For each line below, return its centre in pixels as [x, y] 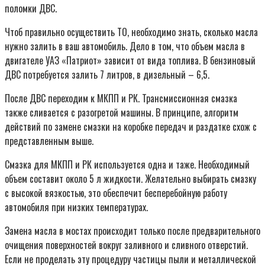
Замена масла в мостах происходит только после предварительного [132, 230]
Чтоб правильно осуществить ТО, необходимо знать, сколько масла [131, 32]
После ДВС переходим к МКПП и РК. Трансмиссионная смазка [121, 98]
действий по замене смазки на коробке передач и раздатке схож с [131, 126]
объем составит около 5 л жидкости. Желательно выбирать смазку [130, 178]
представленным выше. [49, 140]
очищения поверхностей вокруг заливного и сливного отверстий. [126, 245]
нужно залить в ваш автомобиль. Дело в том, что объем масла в [125, 46]
